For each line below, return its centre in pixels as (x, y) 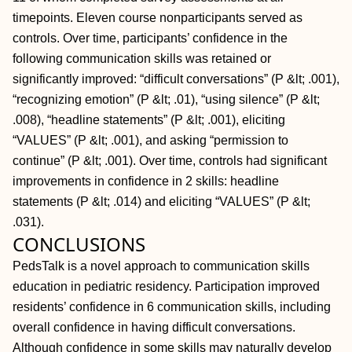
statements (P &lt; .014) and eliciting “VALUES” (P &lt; (161, 202)
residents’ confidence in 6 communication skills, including (172, 307)
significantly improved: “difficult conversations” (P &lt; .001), (176, 79)
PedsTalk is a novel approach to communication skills (161, 266)
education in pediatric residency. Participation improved (166, 286)
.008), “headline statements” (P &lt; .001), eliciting (149, 120)
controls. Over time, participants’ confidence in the (150, 38)
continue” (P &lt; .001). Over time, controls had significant (170, 161)
